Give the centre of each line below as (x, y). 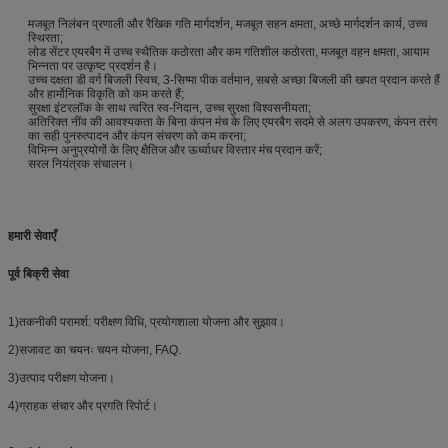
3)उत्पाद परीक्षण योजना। (61, 377)
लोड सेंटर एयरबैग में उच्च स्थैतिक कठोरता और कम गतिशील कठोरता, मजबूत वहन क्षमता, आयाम (228, 51)
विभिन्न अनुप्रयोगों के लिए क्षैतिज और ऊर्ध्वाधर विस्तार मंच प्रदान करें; (175, 149)
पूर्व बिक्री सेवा (38, 273)
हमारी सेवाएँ (32, 235)
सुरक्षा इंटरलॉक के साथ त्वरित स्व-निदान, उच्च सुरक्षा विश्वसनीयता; (169, 107)
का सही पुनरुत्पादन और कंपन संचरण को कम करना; (137, 135)
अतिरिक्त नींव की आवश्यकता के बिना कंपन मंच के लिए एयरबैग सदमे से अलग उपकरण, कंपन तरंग (232, 121)
